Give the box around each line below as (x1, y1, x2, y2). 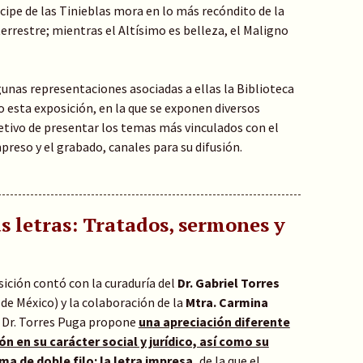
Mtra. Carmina (182, 293, 268, 310)
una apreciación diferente (138, 313, 290, 330)
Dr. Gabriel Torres (177, 274, 280, 291)
